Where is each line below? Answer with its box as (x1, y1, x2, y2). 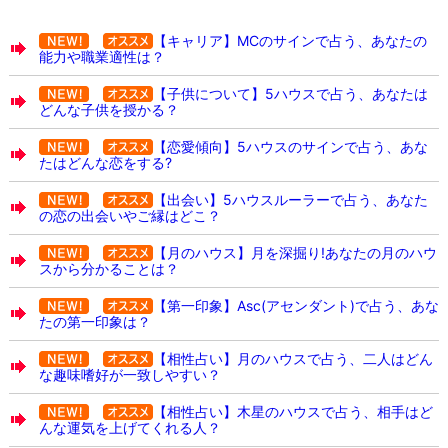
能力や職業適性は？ (38, 48, 165, 66)
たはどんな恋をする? (38, 154, 172, 172)
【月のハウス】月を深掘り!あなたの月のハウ (152, 244, 437, 262)
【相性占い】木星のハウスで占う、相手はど (152, 403, 433, 421)
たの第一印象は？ (38, 313, 151, 331)
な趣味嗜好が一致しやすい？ (38, 366, 221, 384)
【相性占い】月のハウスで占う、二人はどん (152, 350, 433, 368)
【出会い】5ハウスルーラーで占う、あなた (152, 191, 428, 209)
